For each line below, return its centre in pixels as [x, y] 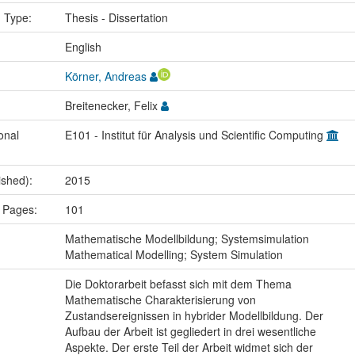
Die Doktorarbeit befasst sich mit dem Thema [178, 283]
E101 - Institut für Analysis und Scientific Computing [195, 134]
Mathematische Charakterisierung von [160, 299]
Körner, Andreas [105, 76]
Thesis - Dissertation [116, 17]
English [83, 46]
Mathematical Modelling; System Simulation [174, 254]
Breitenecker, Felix [113, 105]
